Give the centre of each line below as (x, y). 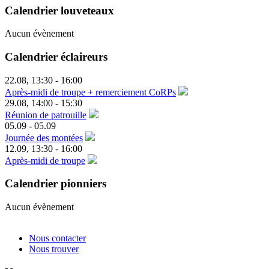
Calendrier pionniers (56, 184)
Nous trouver (54, 249)
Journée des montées (44, 138)
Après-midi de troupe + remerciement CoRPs (90, 92)
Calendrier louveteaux (59, 10)
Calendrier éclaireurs (56, 57)
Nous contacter (57, 238)
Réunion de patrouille (46, 115)
